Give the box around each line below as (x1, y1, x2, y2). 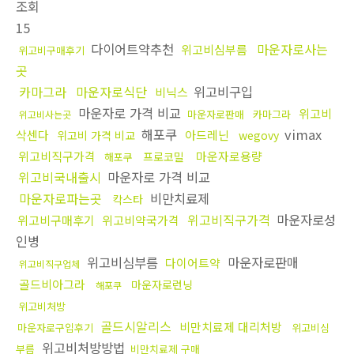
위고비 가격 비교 (57, 127, 135, 144)
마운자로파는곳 (19, 189, 102, 209)
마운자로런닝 (131, 277, 193, 293)
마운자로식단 (76, 82, 147, 102)
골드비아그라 (19, 276, 85, 293)
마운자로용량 (196, 148, 262, 165)
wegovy (239, 127, 279, 144)
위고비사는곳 (19, 107, 71, 122)
